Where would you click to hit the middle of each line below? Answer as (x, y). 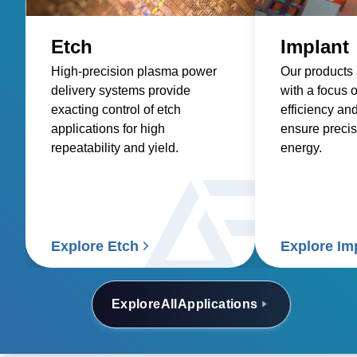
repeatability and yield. (115, 148)
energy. (301, 148)
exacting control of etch (116, 110)
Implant (315, 47)
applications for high (108, 129)
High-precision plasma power (134, 71)
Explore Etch (95, 246)
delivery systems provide (121, 90)
